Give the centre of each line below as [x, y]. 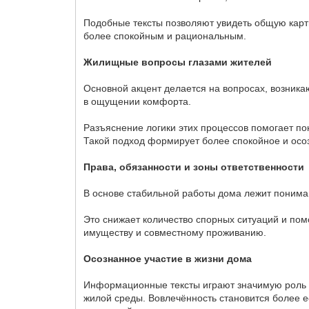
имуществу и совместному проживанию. [175, 232]
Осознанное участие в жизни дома [168, 258]
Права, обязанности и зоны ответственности [194, 167]
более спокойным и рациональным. [165, 36]
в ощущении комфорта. [138, 101]
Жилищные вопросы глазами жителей [178, 62]
